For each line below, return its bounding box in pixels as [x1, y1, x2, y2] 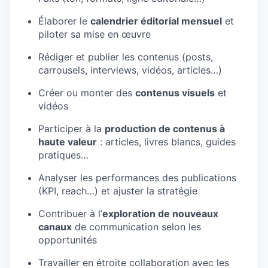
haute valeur [38, 135, 97, 148]
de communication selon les [72, 220, 201, 233]
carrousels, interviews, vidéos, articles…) [38, 63, 222, 76]
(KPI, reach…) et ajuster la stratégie [38, 184, 197, 197]
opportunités [38, 233, 97, 246]
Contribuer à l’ [38, 207, 102, 220]
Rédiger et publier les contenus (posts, [38, 50, 213, 63]
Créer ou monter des [38, 86, 135, 99]
